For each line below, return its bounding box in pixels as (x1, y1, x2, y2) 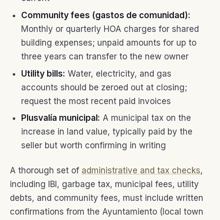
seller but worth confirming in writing (21, 140, 166, 151)
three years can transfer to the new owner (21, 51, 189, 61)
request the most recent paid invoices (21, 96, 171, 106)
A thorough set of (10, 165, 82, 176)
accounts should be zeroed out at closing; (21, 82, 187, 92)
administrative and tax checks (82, 165, 200, 176)
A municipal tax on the (100, 113, 191, 123)
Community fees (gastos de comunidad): (21, 10, 191, 20)
